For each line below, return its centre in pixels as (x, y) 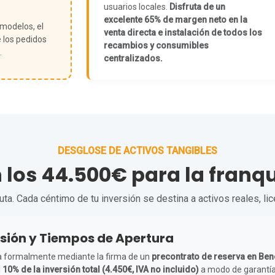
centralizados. (133, 58)
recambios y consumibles (156, 45)
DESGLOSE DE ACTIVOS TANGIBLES (137, 151)
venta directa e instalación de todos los (183, 33)
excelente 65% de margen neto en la (176, 20)
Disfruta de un (197, 7)
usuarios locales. (137, 7)
